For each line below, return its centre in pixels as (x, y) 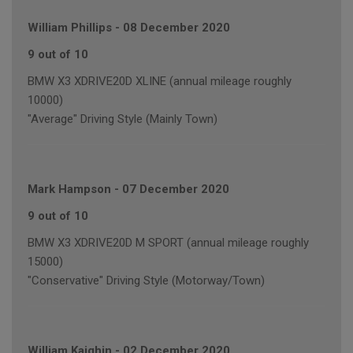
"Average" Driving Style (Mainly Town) (123, 119)
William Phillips (70, 28)
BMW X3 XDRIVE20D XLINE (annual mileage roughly (160, 82)
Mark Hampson (69, 190)
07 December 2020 (176, 190)
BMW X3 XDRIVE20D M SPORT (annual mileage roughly (168, 243)
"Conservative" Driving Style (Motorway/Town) (146, 281)
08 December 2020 (176, 28)
